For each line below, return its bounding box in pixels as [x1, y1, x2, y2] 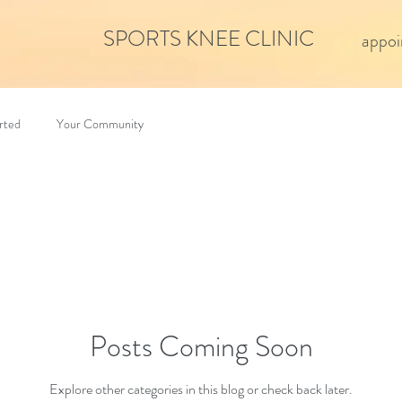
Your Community [57, 114, 144, 133]
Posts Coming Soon [89, 325, 313, 367]
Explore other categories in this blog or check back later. [49, 378, 353, 399]
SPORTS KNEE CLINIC [103, 23, 314, 54]
